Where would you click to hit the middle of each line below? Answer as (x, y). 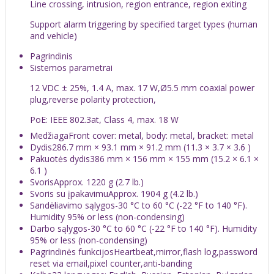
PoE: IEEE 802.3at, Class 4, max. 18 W (104, 119)
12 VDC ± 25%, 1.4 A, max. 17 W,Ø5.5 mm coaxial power (142, 87)
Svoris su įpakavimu (69, 193)
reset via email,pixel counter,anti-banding (111, 263)
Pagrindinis (51, 56)
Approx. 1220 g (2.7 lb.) (99, 182)
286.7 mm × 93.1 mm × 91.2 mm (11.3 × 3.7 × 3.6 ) (151, 147)
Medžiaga (49, 135)
